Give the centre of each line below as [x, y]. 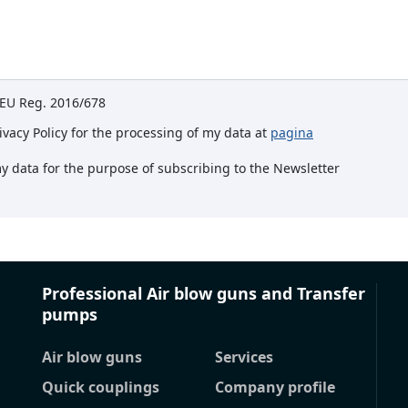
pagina [292, 133]
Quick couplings [101, 388]
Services [244, 357]
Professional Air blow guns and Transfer [204, 294]
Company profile [275, 388]
